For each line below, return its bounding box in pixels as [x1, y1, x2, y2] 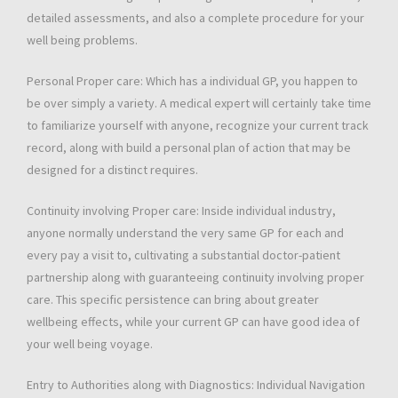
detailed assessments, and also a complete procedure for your [27, 10, 364, 27]
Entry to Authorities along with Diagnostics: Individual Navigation [27, 377, 365, 394]
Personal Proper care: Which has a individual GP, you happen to [27, 73, 358, 90]
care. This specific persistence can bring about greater [27, 291, 319, 308]
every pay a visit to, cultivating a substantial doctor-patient [27, 247, 340, 264]
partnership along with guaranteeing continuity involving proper [27, 269, 364, 286]
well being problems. [27, 32, 138, 49]
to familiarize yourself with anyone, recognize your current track [27, 117, 369, 134]
